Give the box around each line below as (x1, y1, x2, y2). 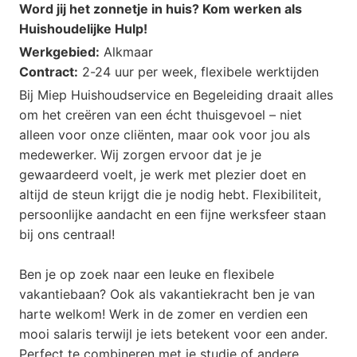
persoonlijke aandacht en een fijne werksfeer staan (19, 206, 326, 223)
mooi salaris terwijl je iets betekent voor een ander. (19, 326, 328, 343)
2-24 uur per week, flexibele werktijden (78, 64, 319, 80)
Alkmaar (100, 44, 153, 61)
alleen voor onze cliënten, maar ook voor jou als (19, 127, 310, 143)
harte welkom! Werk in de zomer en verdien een (19, 306, 308, 323)
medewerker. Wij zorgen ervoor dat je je (19, 147, 261, 163)
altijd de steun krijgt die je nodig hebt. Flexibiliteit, (19, 186, 321, 203)
